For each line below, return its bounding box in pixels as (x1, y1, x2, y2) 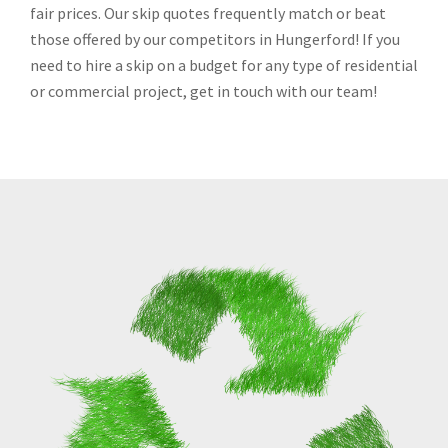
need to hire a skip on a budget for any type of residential (30, 55, 418, 76)
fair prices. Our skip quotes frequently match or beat (30, 3, 386, 24)
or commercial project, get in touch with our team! (30, 81, 377, 102)
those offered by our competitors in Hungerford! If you (30, 29, 400, 50)
